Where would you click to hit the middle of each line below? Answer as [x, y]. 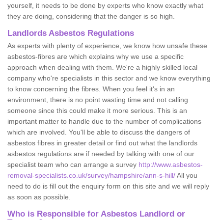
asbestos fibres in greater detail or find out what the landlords [102, 143]
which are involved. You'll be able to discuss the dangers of [99, 132]
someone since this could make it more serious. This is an [97, 110]
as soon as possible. [39, 197]
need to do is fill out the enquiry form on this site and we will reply [108, 186]
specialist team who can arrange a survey [73, 164]
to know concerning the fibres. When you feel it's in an [91, 89]
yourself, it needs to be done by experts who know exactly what [105, 5]
